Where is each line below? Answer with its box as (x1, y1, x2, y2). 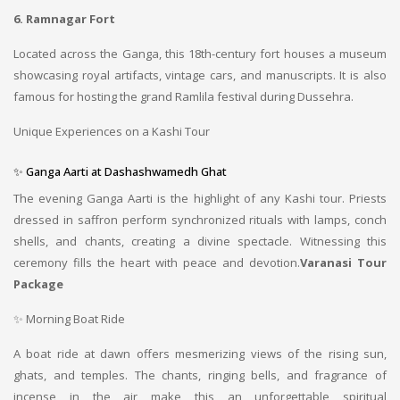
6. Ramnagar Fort (13, 11, 115, 27)
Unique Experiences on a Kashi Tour (13, 123, 210, 139)
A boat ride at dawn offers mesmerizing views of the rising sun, (13, 346, 387, 362)
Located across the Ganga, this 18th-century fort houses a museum (13, 46, 387, 62)
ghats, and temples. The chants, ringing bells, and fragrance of (13, 367, 387, 383)
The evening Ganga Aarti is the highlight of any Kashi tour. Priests (13, 190, 387, 206)
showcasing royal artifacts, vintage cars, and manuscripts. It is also (13, 67, 387, 83)
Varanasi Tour (300, 254, 387, 271)
